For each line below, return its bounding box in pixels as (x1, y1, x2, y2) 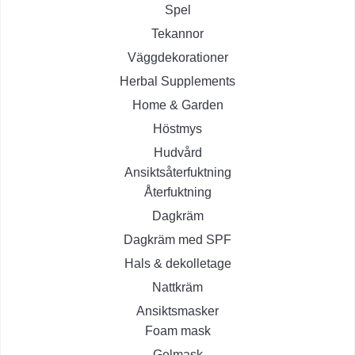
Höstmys (153, 122, 202, 136)
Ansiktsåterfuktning (124, 166, 231, 180)
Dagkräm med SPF (124, 233, 231, 247)
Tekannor (151, 27, 204, 41)
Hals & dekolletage (124, 257, 231, 271)
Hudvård (153, 146, 202, 160)
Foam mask (144, 324, 211, 338)
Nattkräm (152, 281, 203, 295)
